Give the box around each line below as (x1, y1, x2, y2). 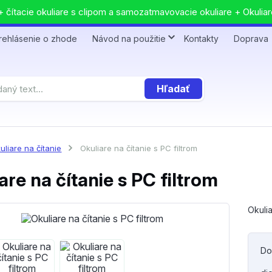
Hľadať (157, 83, 190, 95)
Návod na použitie (92, 33, 166, 44)
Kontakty (184, 33, 219, 44)
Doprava (234, 33, 268, 44)
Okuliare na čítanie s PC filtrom (78, 143, 198, 153)
